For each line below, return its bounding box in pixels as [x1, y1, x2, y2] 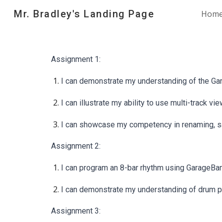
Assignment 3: [51, 206, 101, 216]
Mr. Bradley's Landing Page [14, 8, 154, 20]
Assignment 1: [51, 55, 101, 64]
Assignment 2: [51, 141, 101, 151]
